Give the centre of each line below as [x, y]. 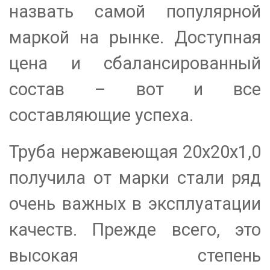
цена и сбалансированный [135, 64]
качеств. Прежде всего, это [135, 229]
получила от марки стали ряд [135, 177]
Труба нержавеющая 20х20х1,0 [135, 152]
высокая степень [135, 255]
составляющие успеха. [101, 115]
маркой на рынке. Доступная [135, 38]
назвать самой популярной [135, 12]
